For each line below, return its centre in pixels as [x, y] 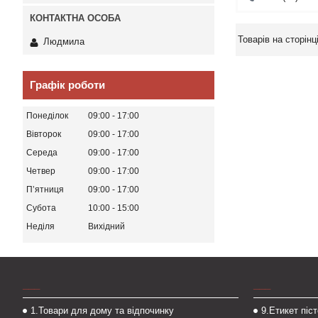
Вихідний [106, 227]
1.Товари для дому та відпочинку [103, 311]
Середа [42, 153]
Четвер [41, 171]
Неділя [40, 227]
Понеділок [47, 116]
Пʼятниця [45, 190]
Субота [41, 208]
